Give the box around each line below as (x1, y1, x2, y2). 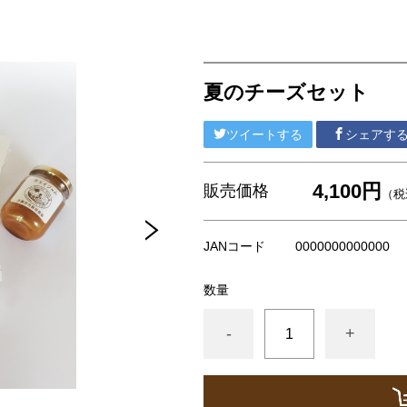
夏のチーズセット (203, 80, 369, 104)
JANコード (203, 238, 265, 253)
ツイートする (226, 126, 303, 142)
